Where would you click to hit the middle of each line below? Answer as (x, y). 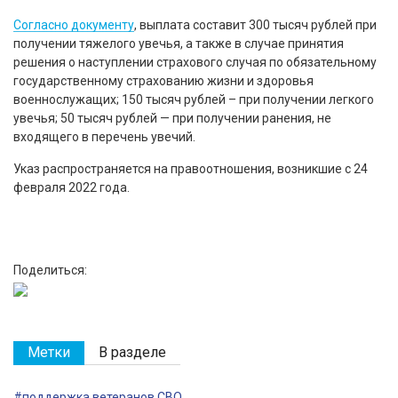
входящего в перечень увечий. (104, 136)
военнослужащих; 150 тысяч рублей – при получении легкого (194, 99)
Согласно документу (74, 24)
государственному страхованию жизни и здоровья (163, 80)
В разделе (132, 352)
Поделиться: (50, 270)
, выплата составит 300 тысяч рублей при (255, 24)
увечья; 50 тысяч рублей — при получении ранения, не (172, 118)
